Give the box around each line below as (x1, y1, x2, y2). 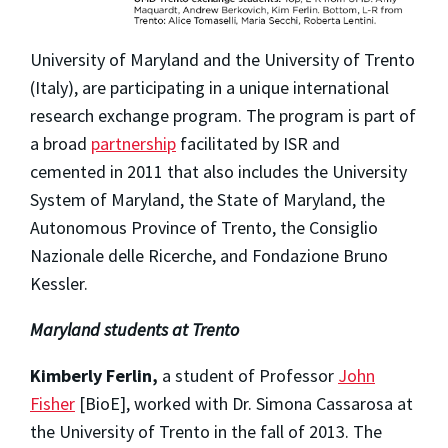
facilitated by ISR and (176, 132, 340, 156)
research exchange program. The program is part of (30, 104, 416, 128)
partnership (91, 132, 176, 156)
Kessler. (30, 272, 88, 296)
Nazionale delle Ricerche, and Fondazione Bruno (30, 244, 388, 268)
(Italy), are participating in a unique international (30, 76, 389, 100)
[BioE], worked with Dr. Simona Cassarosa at (75, 392, 413, 416)
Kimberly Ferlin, (30, 364, 158, 388)
